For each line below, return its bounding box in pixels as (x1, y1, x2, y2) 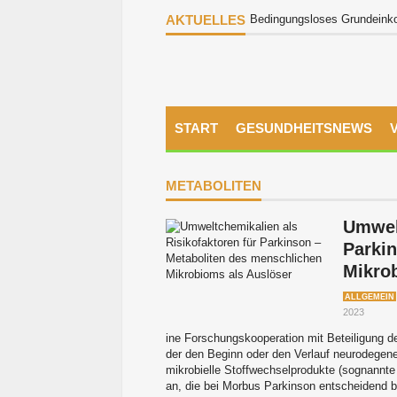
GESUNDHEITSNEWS (236, 121, 372, 136)
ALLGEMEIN (345, 292, 394, 301)
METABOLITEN (166, 178, 261, 193)
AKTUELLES (166, 12, 245, 27)
